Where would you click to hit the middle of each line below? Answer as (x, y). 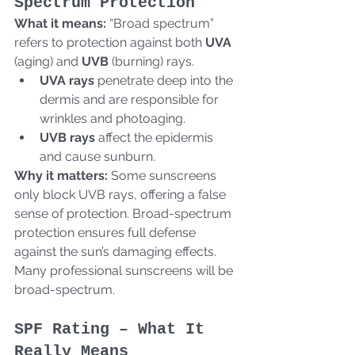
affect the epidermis (156, 137)
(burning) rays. (155, 61)
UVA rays (67, 80)
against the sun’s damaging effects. (117, 251)
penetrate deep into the (165, 80)
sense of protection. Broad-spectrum (124, 213)
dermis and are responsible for (131, 99)
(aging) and (48, 61)
